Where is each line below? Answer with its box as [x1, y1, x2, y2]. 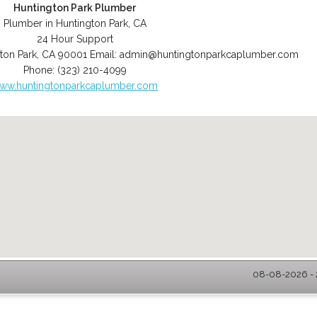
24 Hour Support [36, 33, 113, 45]
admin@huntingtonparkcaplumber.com [120, 49, 299, 60]
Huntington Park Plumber [13, 2, 137, 13]
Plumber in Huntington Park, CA [3, 18, 146, 29]
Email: [90, 49, 120, 60]
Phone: [23, 64, 57, 76]
